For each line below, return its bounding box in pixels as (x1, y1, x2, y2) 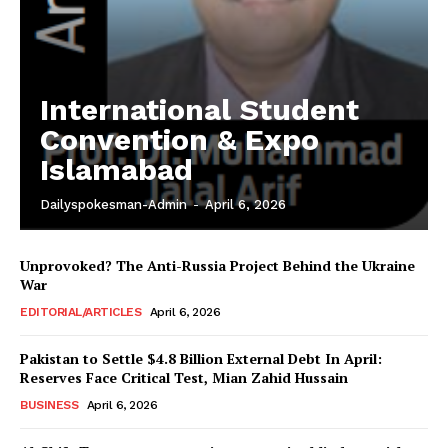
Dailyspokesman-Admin (40, 197, 187, 213)
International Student (40, 92, 359, 128)
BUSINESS (20, 398, 78, 413)
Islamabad (40, 152, 193, 188)
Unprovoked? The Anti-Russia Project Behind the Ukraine (20, 256, 415, 276)
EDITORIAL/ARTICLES (20, 305, 141, 320)
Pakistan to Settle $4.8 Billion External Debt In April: (20, 349, 382, 369)
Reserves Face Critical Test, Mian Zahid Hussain (20, 368, 348, 388)
